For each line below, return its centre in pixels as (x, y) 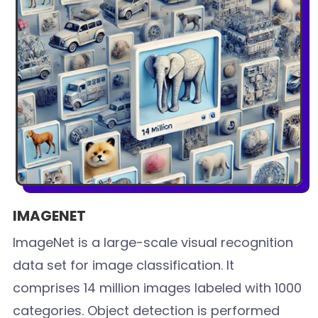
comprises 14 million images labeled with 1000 (158, 288)
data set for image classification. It (124, 265)
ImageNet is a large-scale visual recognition (153, 243)
